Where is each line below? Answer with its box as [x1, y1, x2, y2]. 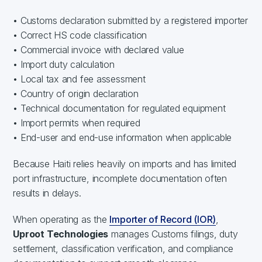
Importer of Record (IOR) [109, 213, 216, 225]
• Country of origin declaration [13, 87, 139, 99]
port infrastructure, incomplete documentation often [13, 172, 227, 184]
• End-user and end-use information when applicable [13, 131, 232, 143]
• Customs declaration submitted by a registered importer [13, 14, 248, 26]
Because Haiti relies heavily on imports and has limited [13, 157, 237, 170]
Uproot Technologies [13, 227, 109, 240]
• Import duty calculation [13, 58, 115, 70]
